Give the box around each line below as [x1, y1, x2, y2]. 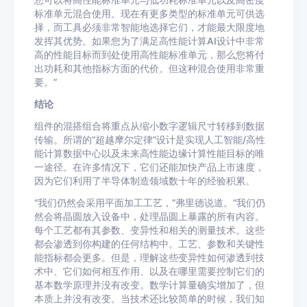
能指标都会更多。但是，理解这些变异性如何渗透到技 [34, 252, 265, 263]
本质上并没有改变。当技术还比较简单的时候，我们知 [34, 293, 265, 304]
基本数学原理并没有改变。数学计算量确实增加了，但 [34, 280, 265, 291]
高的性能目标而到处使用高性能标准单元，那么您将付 [34, 49, 265, 60]
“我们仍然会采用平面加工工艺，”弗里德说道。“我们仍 [34, 197, 265, 208]
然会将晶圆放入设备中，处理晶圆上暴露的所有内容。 [34, 211, 265, 222]
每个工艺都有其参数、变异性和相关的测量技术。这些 [34, 225, 265, 236]
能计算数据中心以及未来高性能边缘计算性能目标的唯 [34, 148, 265, 159]
